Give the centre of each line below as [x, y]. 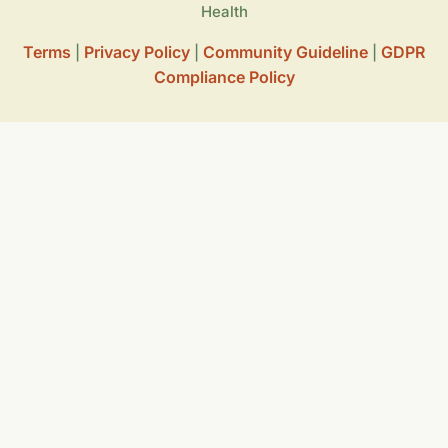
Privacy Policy [137, 51]
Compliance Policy [224, 76]
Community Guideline [285, 51]
